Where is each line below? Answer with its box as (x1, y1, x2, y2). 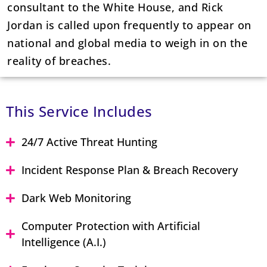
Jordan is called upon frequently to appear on (7, 17, 252, 32)
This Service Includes (6, 101, 153, 121)
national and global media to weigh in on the (7, 35, 247, 50)
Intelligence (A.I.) (21, 234, 107, 249)
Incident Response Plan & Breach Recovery (21, 162, 238, 177)
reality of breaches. (7, 53, 111, 68)
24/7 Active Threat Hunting (21, 134, 158, 149)
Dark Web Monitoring (21, 190, 132, 205)
